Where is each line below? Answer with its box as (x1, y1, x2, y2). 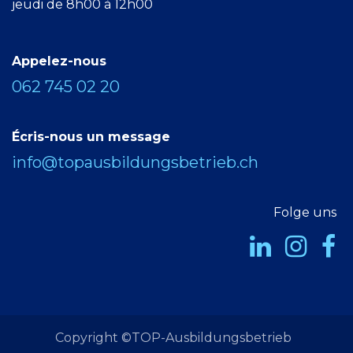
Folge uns (273, 204, 336, 220)
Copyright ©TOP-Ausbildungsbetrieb (55, 330, 292, 345)
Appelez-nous (12, 53, 106, 69)
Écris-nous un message (12, 128, 170, 144)
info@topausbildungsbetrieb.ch (12, 152, 258, 172)
